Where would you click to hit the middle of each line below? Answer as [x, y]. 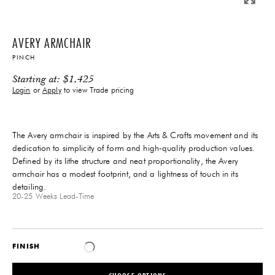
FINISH [26, 246]
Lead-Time [76, 196]
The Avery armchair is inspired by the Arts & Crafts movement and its [135, 135]
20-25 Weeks [35, 196]
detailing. [29, 187]
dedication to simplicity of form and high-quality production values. [134, 148]
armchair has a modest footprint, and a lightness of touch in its [125, 174]
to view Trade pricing [98, 90]
